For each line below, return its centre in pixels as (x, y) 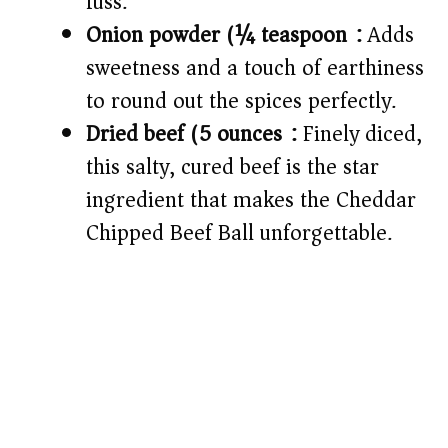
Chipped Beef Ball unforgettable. (239, 233)
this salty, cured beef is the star (232, 167)
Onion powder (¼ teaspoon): (224, 35)
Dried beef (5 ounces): (191, 134)
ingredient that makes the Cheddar (251, 200)
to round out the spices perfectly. (241, 101)
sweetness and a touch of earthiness (255, 68)
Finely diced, (359, 134)
